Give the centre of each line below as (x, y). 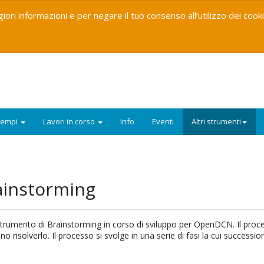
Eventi (163, 121)
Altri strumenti (216, 121)
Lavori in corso (70, 121)
